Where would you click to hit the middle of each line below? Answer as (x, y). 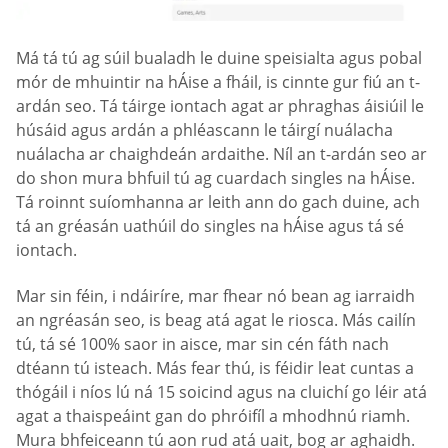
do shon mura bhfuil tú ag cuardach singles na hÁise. (215, 178)
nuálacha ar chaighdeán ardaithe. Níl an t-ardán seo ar (221, 154)
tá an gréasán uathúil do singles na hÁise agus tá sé (210, 226)
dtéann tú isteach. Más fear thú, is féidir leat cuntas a (215, 367)
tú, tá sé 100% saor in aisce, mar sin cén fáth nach (202, 343)
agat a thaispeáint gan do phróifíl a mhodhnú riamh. (213, 415)
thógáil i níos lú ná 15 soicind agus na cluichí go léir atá (221, 391)
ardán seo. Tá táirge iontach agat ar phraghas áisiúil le (220, 106)
